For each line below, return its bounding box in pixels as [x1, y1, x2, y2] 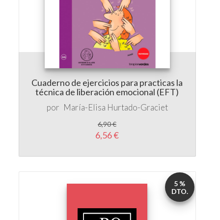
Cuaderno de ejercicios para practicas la [31, 35, 183, 47]
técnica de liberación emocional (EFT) [35, 45, 179, 56]
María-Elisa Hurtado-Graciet [63, 60, 168, 71]
